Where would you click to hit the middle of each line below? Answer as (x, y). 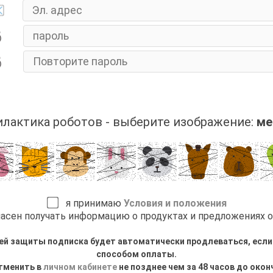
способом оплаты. (136, 254)
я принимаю (91, 203)
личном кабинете (80, 267)
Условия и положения (175, 203)
